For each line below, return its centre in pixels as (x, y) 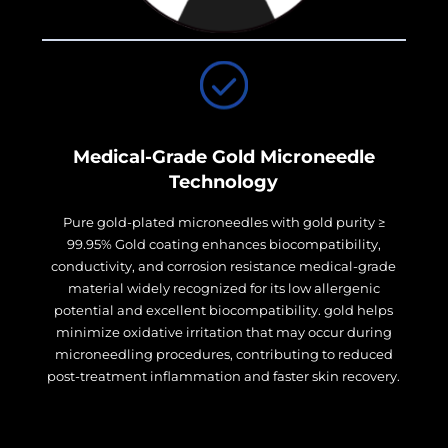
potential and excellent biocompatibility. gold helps (224, 309)
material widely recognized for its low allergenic (223, 287)
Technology (224, 181)
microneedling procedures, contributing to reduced (223, 353)
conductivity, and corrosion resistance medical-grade (224, 265)
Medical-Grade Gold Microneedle (223, 156)
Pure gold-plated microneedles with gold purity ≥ (223, 221)
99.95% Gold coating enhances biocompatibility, (223, 243)
